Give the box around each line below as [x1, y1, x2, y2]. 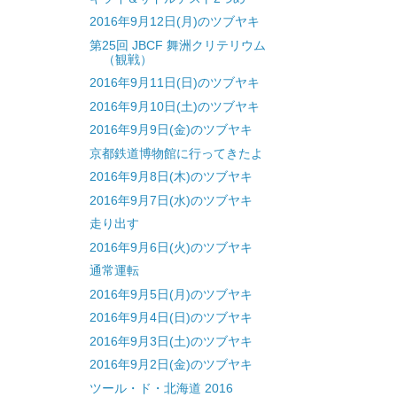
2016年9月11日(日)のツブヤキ [89, 75, 260, 90]
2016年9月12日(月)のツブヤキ [89, 14, 260, 29]
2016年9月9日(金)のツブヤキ [89, 122, 253, 137]
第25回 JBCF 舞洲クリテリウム [89, 37, 266, 52]
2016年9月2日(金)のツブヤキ [89, 357, 253, 372]
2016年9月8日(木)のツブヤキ [89, 169, 253, 184]
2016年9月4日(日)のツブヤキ [89, 310, 253, 325]
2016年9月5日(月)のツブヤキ [89, 286, 253, 301]
